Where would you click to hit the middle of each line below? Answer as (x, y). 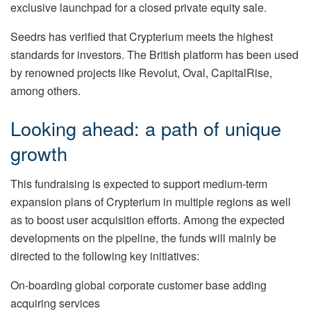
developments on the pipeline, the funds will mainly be (143, 238)
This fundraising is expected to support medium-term (139, 184)
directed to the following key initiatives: (105, 256)
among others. (45, 91)
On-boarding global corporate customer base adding (138, 285)
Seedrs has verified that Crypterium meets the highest (142, 37)
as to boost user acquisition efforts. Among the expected (148, 220)
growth (39, 153)
